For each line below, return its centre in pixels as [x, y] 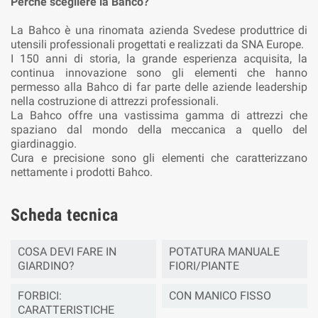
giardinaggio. [44, 143]
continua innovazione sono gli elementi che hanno [159, 72]
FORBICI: [40, 295]
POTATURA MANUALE [224, 251]
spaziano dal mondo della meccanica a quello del [159, 129]
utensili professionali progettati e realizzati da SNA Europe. [157, 44]
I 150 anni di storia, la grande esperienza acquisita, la [159, 58]
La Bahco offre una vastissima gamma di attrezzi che [159, 115]
